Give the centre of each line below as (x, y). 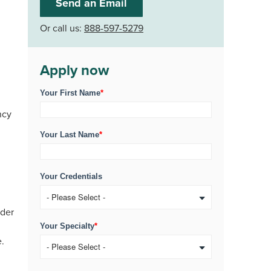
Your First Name (70, 93)
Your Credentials (71, 176)
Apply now (74, 70)
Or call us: (62, 28)
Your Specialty (67, 226)
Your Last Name (70, 135)
